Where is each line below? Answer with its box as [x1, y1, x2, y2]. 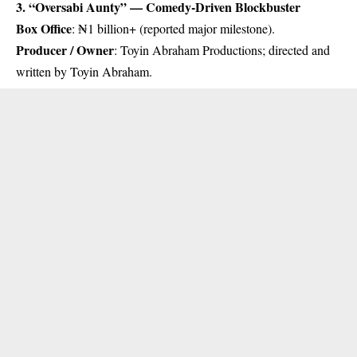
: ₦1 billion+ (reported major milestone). [72, 19, 275, 37]
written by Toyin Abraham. [16, 62, 152, 80]
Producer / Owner [16, 40, 114, 59]
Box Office [16, 18, 72, 37]
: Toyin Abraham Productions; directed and [114, 41, 330, 58]
